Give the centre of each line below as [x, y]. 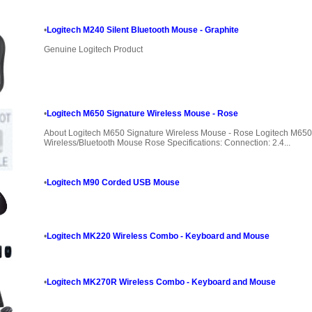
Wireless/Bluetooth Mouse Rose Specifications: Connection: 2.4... [167, 143]
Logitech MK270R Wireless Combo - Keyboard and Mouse [161, 282]
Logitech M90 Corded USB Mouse [113, 183]
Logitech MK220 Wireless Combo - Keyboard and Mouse [158, 236]
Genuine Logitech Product [93, 50]
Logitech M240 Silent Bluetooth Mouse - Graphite [142, 30]
